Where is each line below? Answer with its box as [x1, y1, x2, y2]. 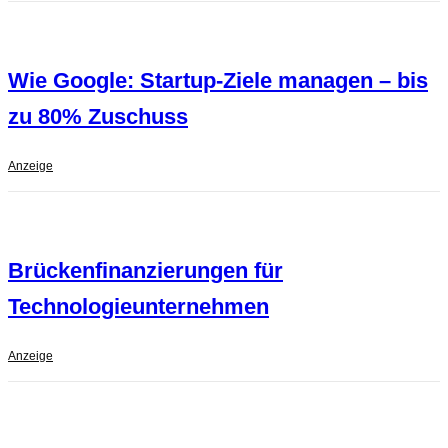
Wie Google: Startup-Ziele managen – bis [8, 68, 428, 94]
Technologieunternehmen [8, 294, 269, 320]
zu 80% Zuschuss [8, 104, 188, 130]
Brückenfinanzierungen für [8, 258, 283, 284]
